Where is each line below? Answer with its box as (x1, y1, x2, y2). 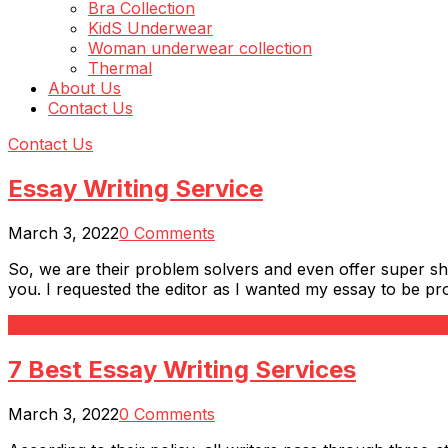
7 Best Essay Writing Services (8, 354, 356, 384)
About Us (48, 78, 121, 98)
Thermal (88, 58, 152, 78)
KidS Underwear (88, 18, 213, 38)
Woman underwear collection (88, 38, 312, 58)
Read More (8, 314, 92, 335)
